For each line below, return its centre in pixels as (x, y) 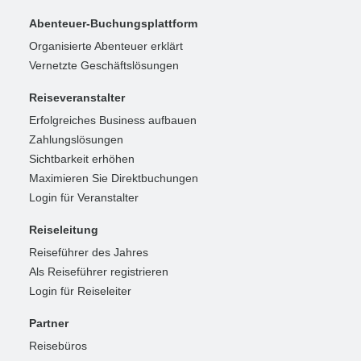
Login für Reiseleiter (80, 291)
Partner (49, 324)
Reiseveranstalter (77, 98)
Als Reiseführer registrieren (99, 272)
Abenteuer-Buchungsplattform (113, 24)
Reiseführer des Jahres (89, 253)
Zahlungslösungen (76, 140)
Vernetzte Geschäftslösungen (104, 66)
